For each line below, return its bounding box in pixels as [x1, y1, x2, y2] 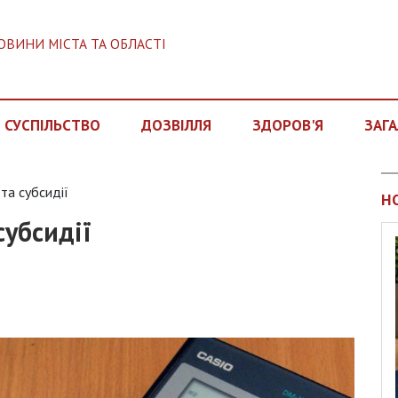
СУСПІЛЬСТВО [4, 115, 101, 135]
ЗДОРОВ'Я [251, 115, 323, 135]
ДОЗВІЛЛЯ [141, 115, 211, 135]
